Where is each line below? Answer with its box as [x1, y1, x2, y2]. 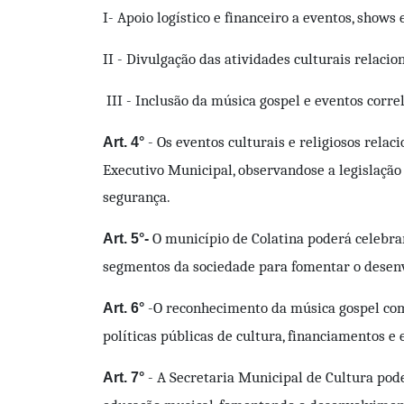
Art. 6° [103, 299, 144, 316]
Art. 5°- [103, 230, 152, 246]
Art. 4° [103, 133, 144, 150]
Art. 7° [103, 369, 144, 385]
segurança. [103, 187, 170, 206]
